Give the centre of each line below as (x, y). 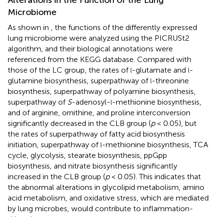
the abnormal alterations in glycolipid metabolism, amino (106, 187)
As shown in (29, 27)
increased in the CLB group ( (56, 176)
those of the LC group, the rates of (69, 70)
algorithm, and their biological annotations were (90, 48)
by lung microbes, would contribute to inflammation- (101, 208)
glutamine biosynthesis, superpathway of (79, 80)
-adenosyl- (91, 102)
